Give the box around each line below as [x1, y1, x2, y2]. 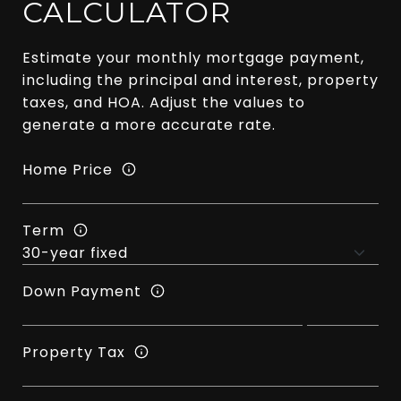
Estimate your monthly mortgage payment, [22, 47, 364, 68]
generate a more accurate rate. [22, 115, 276, 135]
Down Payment [22, 280, 141, 302]
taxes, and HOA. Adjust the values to [22, 92, 305, 113]
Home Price [22, 158, 113, 180]
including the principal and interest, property [22, 70, 379, 90]
